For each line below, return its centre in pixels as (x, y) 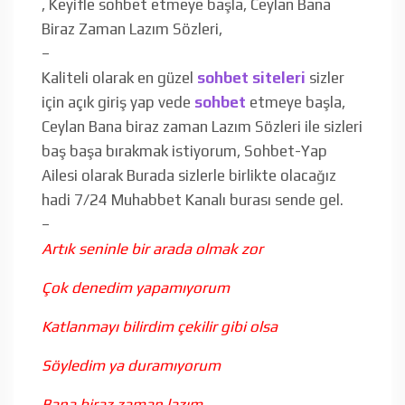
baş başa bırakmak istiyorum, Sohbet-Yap (184, 151)
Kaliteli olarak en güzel (119, 77)
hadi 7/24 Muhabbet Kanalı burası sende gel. (193, 199)
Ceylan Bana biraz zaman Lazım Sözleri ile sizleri (202, 126)
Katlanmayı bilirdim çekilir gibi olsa (160, 326)
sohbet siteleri (251, 77)
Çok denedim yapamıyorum (136, 287)
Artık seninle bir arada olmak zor (152, 248)
